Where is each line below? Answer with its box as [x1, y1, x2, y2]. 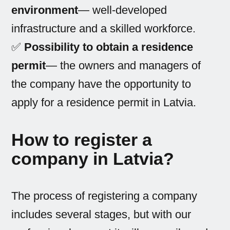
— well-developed [78, 4, 167, 17]
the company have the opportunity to [11, 78, 191, 91]
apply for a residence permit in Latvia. [11, 96, 197, 109]
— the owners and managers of [46, 59, 201, 72]
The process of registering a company [11, 189, 198, 203]
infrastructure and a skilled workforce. [11, 22, 196, 35]
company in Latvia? [11, 149, 175, 169]
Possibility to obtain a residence [24, 41, 194, 54]
